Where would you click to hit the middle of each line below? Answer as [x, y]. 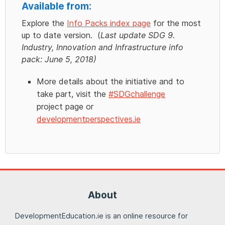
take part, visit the [73, 94]
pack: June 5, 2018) [59, 59]
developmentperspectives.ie [89, 119]
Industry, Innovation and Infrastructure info [102, 47]
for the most [176, 23]
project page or [65, 106]
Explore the [44, 23]
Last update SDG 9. [138, 35]
